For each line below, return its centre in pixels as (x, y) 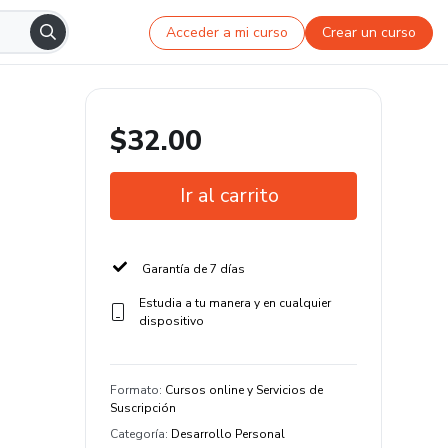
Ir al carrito (229, 195)
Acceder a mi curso (227, 32)
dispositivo (171, 321)
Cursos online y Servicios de (244, 390)
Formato (134, 390)
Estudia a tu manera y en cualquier (234, 303)
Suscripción (143, 408)
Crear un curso (369, 32)
